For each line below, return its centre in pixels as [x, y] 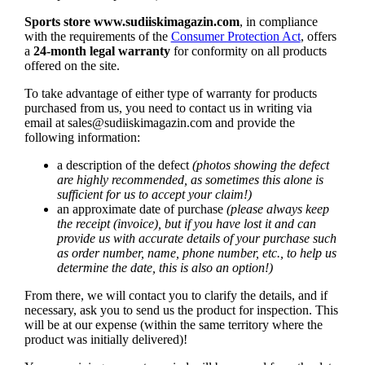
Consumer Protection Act [235, 37]
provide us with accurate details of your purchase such [196, 239]
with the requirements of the [97, 37]
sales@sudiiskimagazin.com [139, 123]
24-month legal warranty [101, 51]
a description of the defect [124, 165]
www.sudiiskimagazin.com [166, 22]
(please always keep [277, 209]
